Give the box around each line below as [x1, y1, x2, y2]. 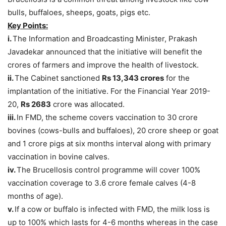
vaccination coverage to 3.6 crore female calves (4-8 [8, 178, 196, 188]
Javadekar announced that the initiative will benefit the [8, 47, 202, 57]
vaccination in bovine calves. [8, 152, 109, 162]
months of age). [8, 191, 63, 201]
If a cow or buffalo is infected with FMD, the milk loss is [15, 204, 210, 214]
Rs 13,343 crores [102, 73, 164, 83]
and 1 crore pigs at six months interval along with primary [8, 139, 211, 149]
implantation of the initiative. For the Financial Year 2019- [8, 86, 210, 96]
